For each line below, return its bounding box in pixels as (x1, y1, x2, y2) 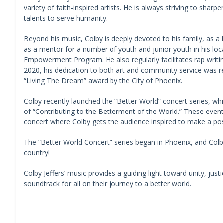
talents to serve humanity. (23, 13, 108, 23)
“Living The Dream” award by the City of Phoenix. (23, 75, 184, 85)
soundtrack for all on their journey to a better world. (23, 178, 191, 188)
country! (23, 147, 50, 157)
